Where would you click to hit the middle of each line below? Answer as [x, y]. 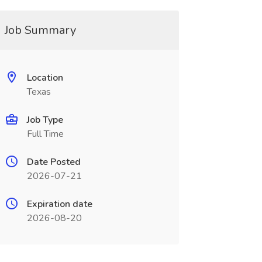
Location [45, 78]
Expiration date [59, 204]
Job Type [45, 120]
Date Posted [54, 162]
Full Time [45, 134]
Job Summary [40, 30]
